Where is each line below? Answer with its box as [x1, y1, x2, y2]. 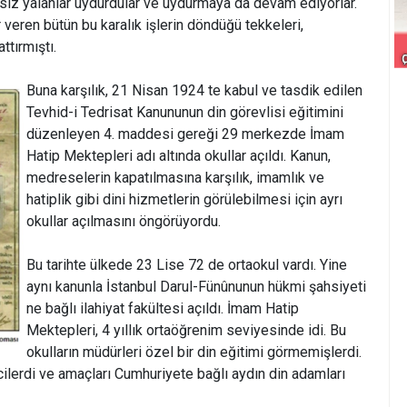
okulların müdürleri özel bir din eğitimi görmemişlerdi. [26, 343, 362, 361]
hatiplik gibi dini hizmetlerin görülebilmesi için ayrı [26, 191, 342, 208]
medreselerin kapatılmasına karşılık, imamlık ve [26, 169, 324, 186]
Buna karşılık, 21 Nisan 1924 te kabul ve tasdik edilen [26, 82, 362, 99]
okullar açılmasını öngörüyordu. [26, 213, 221, 230]
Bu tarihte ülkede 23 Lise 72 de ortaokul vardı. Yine [26, 256, 347, 273]
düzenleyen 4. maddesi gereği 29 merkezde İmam [26, 125, 344, 143]
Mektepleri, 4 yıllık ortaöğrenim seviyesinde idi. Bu [26, 322, 346, 339]
